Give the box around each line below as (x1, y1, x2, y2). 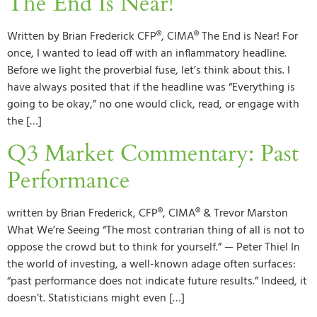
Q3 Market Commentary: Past (7, 138, 299, 170)
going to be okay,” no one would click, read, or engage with (7, 95, 299, 114)
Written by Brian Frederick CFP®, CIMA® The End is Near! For (7, 27, 298, 46)
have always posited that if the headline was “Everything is (7, 78, 295, 97)
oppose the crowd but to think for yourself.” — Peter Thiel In (7, 238, 300, 258)
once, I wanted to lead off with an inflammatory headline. (7, 44, 287, 63)
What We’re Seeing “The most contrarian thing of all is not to (7, 221, 304, 241)
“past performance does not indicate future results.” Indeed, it (7, 272, 307, 292)
